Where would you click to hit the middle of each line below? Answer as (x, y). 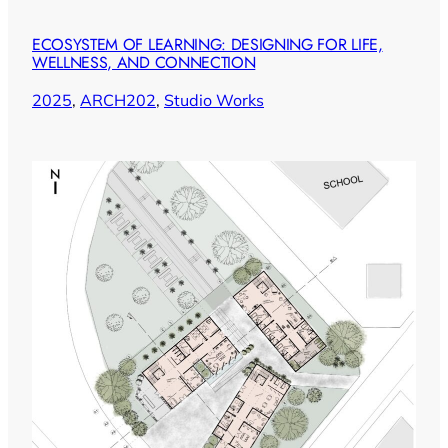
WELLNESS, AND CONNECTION (144, 63)
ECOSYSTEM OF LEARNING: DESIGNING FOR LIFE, (207, 45)
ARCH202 (118, 100)
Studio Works (214, 100)
